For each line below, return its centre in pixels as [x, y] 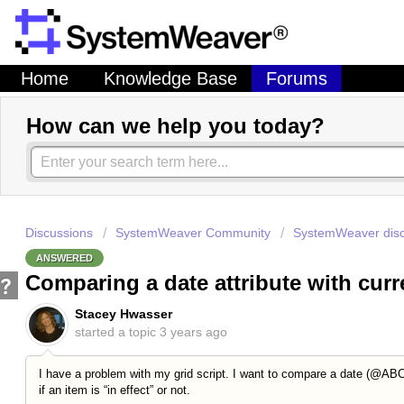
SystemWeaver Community [193, 233]
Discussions [59, 233]
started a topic [117, 331]
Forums [296, 79]
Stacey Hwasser [124, 313]
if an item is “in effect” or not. [115, 390]
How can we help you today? [175, 126]
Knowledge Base [170, 79]
